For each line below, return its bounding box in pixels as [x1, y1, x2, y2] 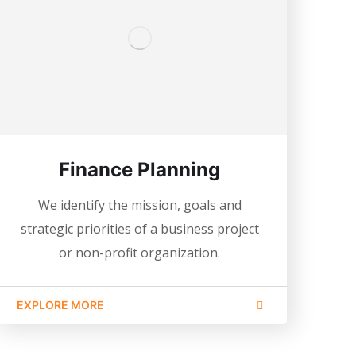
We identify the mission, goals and [37, 195, 242, 214]
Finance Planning [59, 157, 221, 181]
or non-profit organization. [59, 243, 221, 261]
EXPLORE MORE [16, 297, 104, 311]
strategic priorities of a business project [20, 219, 259, 238]
